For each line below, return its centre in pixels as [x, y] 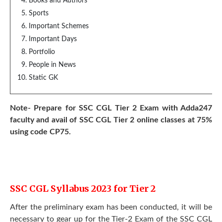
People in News [52, 65]
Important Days [53, 39]
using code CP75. [41, 132]
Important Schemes [59, 26]
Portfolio [42, 52]
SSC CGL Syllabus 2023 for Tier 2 [83, 189]
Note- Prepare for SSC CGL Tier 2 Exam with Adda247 [111, 108]
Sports [39, 13]
